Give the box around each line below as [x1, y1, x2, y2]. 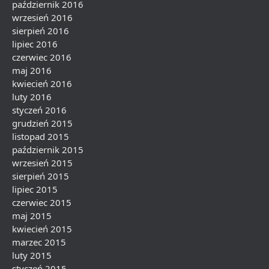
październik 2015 [12, 144, 83, 156]
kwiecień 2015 [12, 223, 72, 235]
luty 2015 [12, 249, 52, 261]
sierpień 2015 [12, 170, 69, 182]
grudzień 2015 [12, 117, 73, 129]
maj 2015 [12, 210, 52, 222]
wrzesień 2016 [12, 11, 73, 23]
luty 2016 [12, 91, 52, 103]
